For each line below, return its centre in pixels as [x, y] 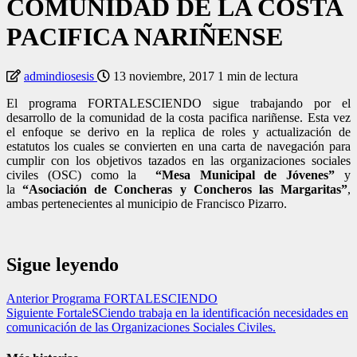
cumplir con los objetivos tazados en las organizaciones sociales [178, 160]
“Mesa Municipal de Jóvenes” [250, 175]
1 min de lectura [258, 76]
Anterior [27, 298]
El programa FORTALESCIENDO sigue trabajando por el [178, 103]
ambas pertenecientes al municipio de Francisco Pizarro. [147, 203]
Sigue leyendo [63, 264]
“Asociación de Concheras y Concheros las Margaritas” [185, 189]
